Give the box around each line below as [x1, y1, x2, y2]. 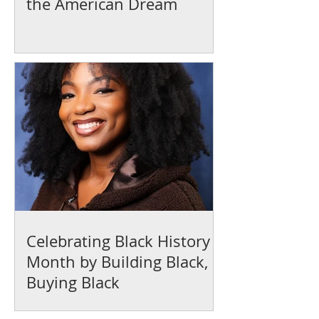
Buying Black [26, 272, 120, 293]
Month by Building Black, [26, 251, 208, 272]
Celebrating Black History [26, 231, 210, 251]
